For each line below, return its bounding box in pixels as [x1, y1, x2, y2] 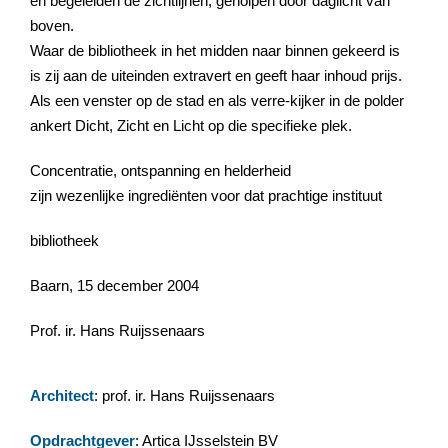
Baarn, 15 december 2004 [30, 276, 199, 294]
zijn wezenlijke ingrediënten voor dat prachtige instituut [30, 186, 382, 204]
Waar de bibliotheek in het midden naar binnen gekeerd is [30, 41, 400, 59]
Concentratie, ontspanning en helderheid [30, 161, 291, 179]
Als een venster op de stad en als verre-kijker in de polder [30, 91, 404, 109]
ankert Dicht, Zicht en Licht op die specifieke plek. [30, 116, 352, 134]
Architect [30, 386, 94, 404]
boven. [30, 16, 74, 34]
